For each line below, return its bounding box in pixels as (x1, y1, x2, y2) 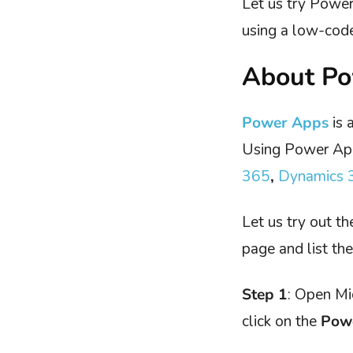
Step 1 (242, 284, 288, 305)
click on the (242, 310, 321, 332)
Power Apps (242, 112, 329, 133)
